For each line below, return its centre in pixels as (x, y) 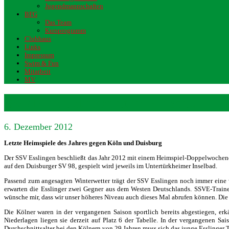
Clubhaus (38, 39)
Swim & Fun (42, 63)
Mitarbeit (38, 71)
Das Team (58, 22)
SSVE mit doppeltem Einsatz (99, 103)
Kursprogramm (65, 30)
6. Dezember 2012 (38, 127)
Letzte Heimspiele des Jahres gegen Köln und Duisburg (83, 143)
